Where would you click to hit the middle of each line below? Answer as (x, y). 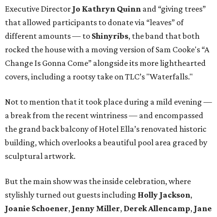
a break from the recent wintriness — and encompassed (104, 116)
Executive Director (38, 9)
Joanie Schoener (37, 209)
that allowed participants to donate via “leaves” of (94, 23)
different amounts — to (48, 36)
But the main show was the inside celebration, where (98, 181)
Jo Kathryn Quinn (106, 9)
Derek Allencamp (157, 209)
